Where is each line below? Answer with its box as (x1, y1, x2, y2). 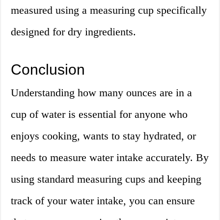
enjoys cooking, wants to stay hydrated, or (11, 130, 196, 142)
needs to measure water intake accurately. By (11, 151, 209, 164)
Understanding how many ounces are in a (11, 86, 192, 99)
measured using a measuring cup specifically (11, 4, 207, 17)
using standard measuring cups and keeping (11, 173, 202, 186)
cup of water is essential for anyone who (11, 108, 188, 121)
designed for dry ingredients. (11, 26, 137, 38)
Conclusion (11, 61, 85, 78)
